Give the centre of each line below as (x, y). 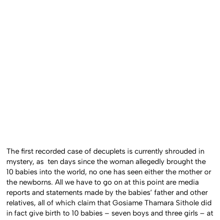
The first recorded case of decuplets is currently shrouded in (106, 151)
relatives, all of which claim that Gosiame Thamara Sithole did (109, 203)
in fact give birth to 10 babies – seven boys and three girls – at (110, 213)
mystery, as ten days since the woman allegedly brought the (106, 161)
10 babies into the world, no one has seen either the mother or (109, 172)
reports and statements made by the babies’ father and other (107, 192)
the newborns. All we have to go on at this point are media (103, 182)
